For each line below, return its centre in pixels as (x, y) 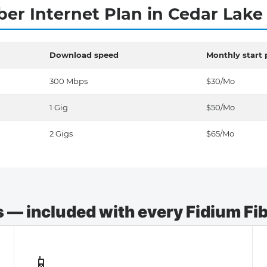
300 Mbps (69, 81)
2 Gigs (61, 133)
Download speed (84, 55)
